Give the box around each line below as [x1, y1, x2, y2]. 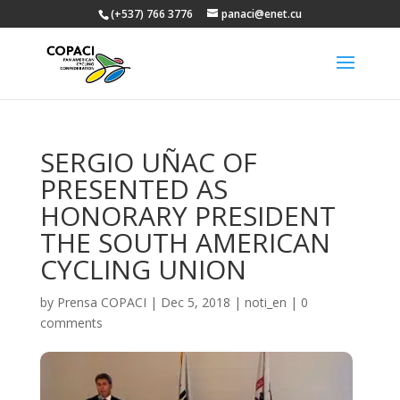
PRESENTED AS [39, 171, 228, 207]
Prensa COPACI [56, 294, 146, 311]
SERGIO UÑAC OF [39, 144, 257, 180]
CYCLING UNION [39, 251, 246, 287]
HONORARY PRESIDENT [39, 197, 336, 234]
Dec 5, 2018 [160, 294, 230, 311]
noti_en [244, 294, 287, 311]
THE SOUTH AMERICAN [39, 224, 330, 261]
